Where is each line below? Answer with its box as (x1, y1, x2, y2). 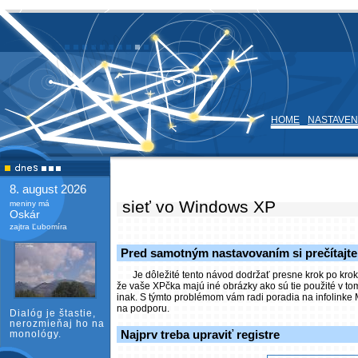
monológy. (10, 328, 62, 340)
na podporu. (117, 303, 169, 314)
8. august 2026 (10, 182, 86, 196)
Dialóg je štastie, (10, 308, 96, 319)
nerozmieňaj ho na (10, 318, 105, 329)
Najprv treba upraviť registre (121, 328, 280, 341)
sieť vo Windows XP (117, 197, 276, 216)
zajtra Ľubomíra (10, 222, 67, 231)
